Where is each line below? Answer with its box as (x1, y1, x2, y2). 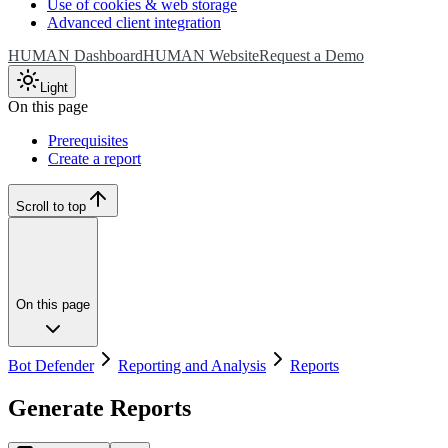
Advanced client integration (47, 13, 221, 31)
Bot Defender (8, 357, 94, 375)
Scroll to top (16, 199, 86, 215)
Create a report (48, 150, 141, 168)
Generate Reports (8, 395, 191, 422)
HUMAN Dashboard (8, 46, 143, 64)
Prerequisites (48, 132, 128, 150)
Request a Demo (259, 46, 364, 64)
